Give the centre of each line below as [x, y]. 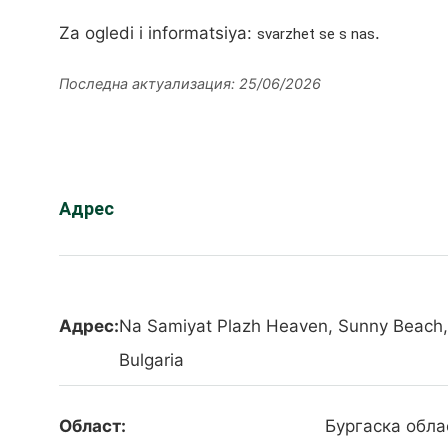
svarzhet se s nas [316, 34]
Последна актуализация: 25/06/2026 [190, 84]
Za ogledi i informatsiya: [158, 33]
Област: [92, 426]
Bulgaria [151, 360]
